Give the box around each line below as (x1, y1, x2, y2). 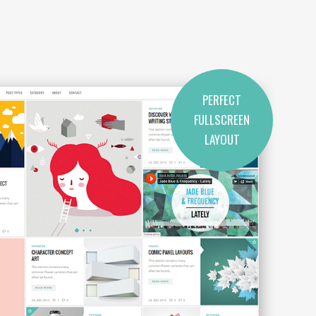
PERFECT (202, 91, 242, 109)
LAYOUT (204, 130, 240, 148)
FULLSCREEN (194, 111, 250, 128)
